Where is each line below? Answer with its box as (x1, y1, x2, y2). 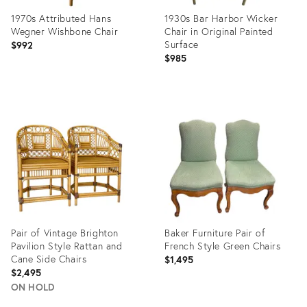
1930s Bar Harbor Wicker (164, 12, 278, 25)
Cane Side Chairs (11, 252, 87, 265)
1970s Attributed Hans (11, 12, 112, 25)
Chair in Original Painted (164, 25, 273, 38)
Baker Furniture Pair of (164, 226, 266, 239)
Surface (164, 38, 199, 51)
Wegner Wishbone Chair (11, 25, 119, 38)
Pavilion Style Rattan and (11, 239, 123, 252)
